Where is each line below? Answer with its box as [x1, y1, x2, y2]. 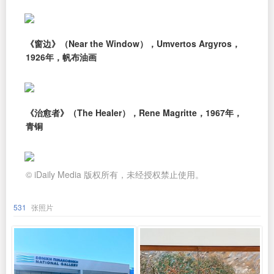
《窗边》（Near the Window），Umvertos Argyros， [26, 37, 240, 50]
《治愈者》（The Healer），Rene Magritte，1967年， [26, 106, 242, 119]
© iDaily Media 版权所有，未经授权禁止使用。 [26, 168, 204, 180]
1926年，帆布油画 [26, 50, 97, 63]
